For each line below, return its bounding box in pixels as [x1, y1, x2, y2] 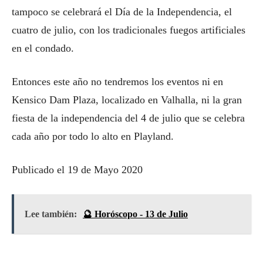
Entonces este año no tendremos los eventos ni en [12, 76, 223, 87]
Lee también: [25, 209, 77, 219]
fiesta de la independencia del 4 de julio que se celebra [12, 112, 245, 124]
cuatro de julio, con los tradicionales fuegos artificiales [12, 24, 245, 36]
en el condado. [12, 42, 77, 54]
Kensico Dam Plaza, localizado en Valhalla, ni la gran [12, 94, 242, 106]
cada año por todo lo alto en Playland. [12, 130, 174, 142]
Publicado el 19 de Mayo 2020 [12, 164, 143, 176]
